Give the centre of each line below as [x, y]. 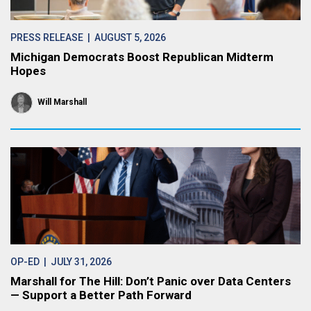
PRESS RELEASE [47, 37]
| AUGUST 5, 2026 [125, 37]
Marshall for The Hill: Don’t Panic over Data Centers [151, 281]
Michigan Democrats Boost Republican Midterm [142, 57]
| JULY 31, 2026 [76, 262]
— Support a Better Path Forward [101, 295]
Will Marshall [62, 102]
